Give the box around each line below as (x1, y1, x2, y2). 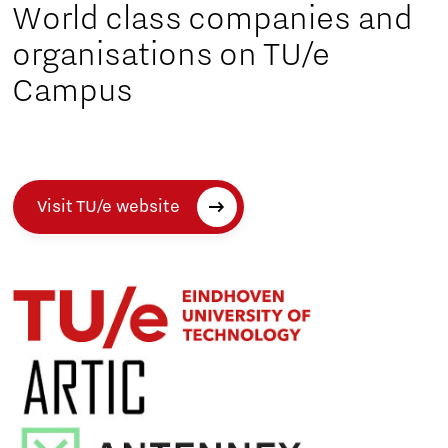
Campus (12, 72, 133, 111)
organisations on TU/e (12, 36, 330, 75)
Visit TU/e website (37, 197, 180, 218)
